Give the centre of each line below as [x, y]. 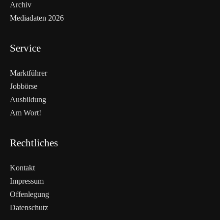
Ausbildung [28, 99]
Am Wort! [26, 112]
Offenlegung [29, 194]
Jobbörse [24, 86]
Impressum [27, 181]
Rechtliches [34, 142]
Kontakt [22, 167]
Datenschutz [29, 207]
